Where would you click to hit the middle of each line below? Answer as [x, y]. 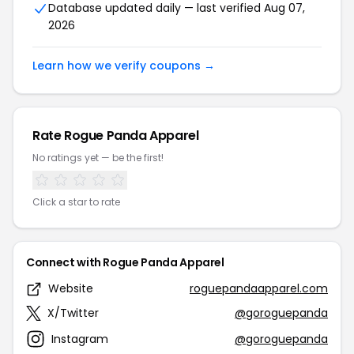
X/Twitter [73, 313]
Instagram [80, 339]
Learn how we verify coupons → [124, 66]
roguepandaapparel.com [259, 288]
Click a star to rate [76, 202]
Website [71, 288]
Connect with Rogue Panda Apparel [125, 262]
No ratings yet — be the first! [98, 158]
